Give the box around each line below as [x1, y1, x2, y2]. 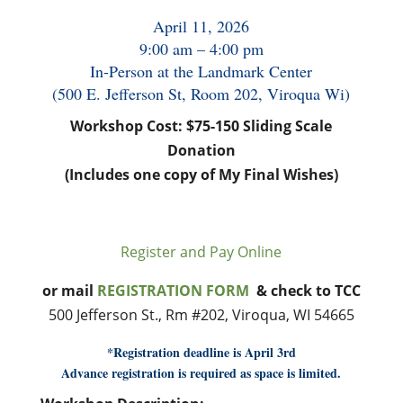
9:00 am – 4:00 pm [139, 38, 264, 59]
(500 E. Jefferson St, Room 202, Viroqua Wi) [52, 83, 351, 104]
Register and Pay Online [121, 242, 282, 262]
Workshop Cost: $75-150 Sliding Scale [70, 116, 333, 136]
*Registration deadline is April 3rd [106, 343, 296, 362]
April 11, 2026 [153, 15, 250, 37]
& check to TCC [248, 281, 361, 300]
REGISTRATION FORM [96, 281, 249, 300]
